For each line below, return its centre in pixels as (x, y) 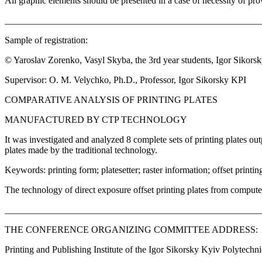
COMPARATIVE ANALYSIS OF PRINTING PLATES (111, 100)
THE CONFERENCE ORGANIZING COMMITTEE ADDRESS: (131, 230)
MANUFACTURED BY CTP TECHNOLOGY (96, 120)
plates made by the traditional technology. (81, 150)
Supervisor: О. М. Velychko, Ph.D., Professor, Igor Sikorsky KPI (125, 80)
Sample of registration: (46, 40)
